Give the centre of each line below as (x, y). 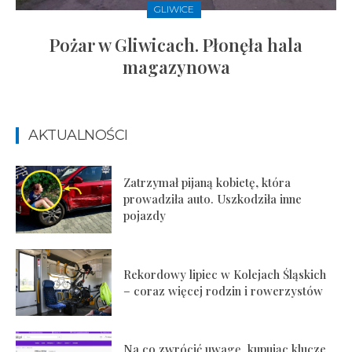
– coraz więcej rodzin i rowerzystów (224, 290)
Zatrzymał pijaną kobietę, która (207, 183)
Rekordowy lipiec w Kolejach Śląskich (225, 274)
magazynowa (176, 67)
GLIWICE (174, 9)
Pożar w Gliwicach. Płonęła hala (176, 45)
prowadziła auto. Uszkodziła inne (213, 199)
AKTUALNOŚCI (78, 136)
